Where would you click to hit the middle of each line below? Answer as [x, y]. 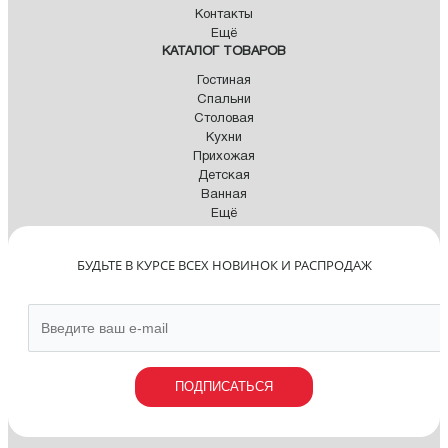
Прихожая [224, 157]
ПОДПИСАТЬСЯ [224, 387]
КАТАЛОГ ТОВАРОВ [224, 52]
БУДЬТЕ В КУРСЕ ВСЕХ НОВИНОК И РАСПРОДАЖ [224, 265]
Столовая [224, 119]
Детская [224, 176]
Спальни [224, 100]
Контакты [224, 15]
